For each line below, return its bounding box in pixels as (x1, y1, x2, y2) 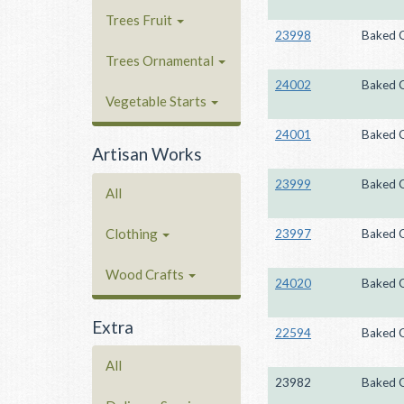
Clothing (106, 225, 161, 242)
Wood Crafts (106, 265, 187, 282)
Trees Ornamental (106, 52, 216, 69)
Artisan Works (92, 143, 202, 164)
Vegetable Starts (106, 93, 209, 109)
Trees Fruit (106, 12, 175, 28)
